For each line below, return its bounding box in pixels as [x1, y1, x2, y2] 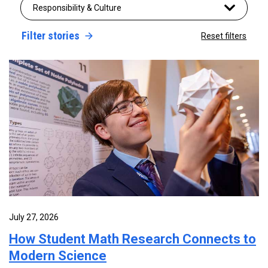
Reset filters [201, 31, 247, 41]
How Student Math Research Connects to [9, 232, 256, 247]
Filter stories [21, 29, 80, 42]
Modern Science [9, 248, 106, 264]
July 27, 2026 [9, 212, 59, 223]
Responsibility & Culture [32, 3, 121, 13]
